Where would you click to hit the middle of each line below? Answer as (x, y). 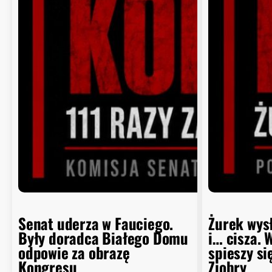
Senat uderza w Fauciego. (96, 223)
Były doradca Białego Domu (104, 237)
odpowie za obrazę (74, 252)
